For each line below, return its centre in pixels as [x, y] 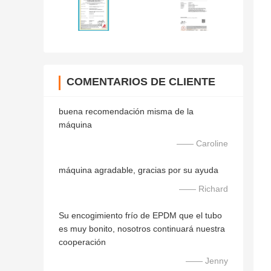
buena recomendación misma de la [126, 112]
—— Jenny [207, 261]
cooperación [82, 242]
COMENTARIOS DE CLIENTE [141, 82]
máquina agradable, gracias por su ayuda [139, 170]
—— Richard [204, 189]
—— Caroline [202, 144]
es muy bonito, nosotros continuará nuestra [142, 229]
